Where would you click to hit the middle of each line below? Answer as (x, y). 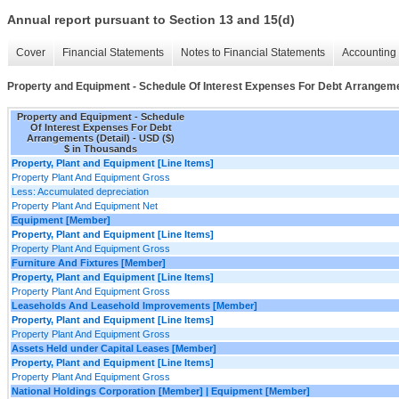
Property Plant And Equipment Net (85, 205)
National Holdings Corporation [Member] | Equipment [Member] (161, 391)
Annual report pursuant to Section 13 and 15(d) (151, 20)
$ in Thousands (101, 148)
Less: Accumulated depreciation (80, 191)
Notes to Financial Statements (253, 53)
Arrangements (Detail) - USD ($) (101, 138)
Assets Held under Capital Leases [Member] (114, 348)
